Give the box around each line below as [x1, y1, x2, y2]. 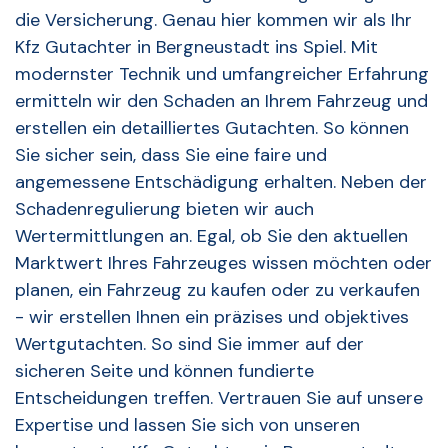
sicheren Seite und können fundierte [15, 359, 314, 384]
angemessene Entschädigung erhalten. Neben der [15, 170, 427, 195]
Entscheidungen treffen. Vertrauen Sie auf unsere [15, 386, 423, 411]
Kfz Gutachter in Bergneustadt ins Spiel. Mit [15, 35, 378, 60]
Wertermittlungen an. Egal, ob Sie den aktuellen [15, 224, 408, 249]
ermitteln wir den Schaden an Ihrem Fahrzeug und [15, 89, 428, 114]
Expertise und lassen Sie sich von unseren [15, 413, 360, 438]
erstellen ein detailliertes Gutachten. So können [15, 116, 409, 141]
